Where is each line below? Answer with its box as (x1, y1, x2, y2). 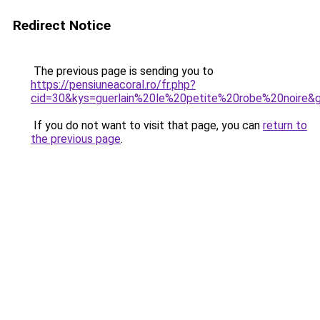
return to (263, 119, 307, 132)
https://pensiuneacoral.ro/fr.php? (31, 78, 196, 91)
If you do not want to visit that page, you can (31, 119, 263, 132)
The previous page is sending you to (31, 64, 214, 78)
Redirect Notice (13, 17, 111, 34)
